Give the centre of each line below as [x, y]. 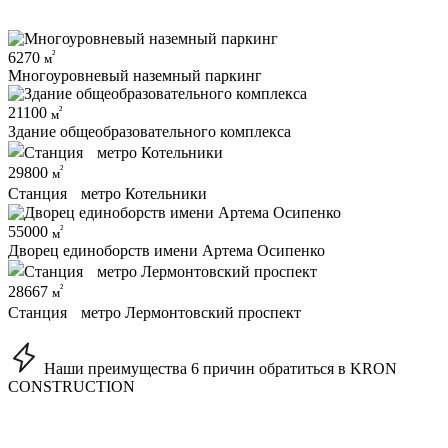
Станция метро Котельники [107, 194]
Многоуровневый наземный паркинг [135, 76]
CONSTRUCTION [71, 387]
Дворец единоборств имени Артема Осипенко [166, 250]
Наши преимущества [115, 369]
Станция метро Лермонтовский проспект [154, 313]
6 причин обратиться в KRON [294, 369]
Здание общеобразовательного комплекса [149, 131]
